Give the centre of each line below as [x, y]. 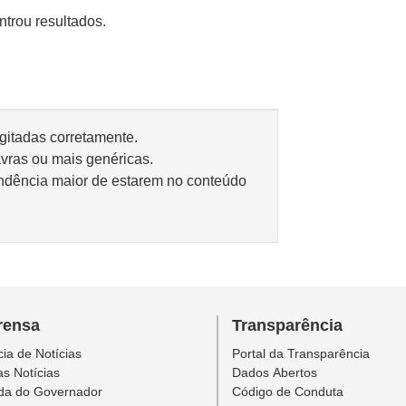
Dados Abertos [275, 372]
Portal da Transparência [301, 353]
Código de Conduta [288, 391]
